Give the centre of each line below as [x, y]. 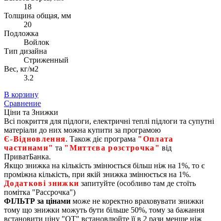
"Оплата [156, 139]
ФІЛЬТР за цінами [37, 201]
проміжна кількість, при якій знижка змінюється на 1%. [97, 175]
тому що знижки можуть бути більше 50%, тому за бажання [104, 210]
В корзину [21, 95]
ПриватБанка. [27, 157]
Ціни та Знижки [31, 112]
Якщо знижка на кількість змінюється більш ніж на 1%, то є [104, 166]
